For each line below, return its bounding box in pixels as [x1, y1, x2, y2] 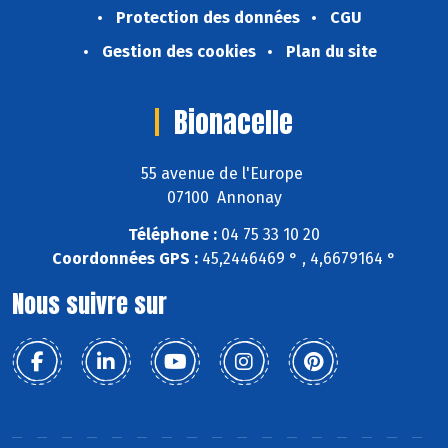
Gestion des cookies [101, 42, 256, 62]
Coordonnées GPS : [52, 248, 198, 268]
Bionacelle [174, 101, 293, 144]
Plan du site [285, 42, 377, 62]
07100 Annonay [166, 187, 282, 207]
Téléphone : [128, 224, 217, 244]
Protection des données [116, 8, 300, 28]
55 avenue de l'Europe [141, 163, 307, 183]
